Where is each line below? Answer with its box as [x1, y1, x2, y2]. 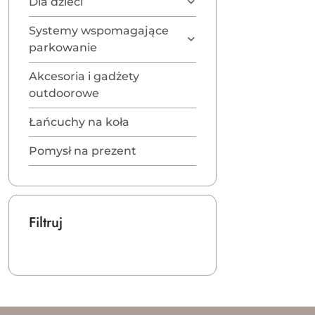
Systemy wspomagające [29, 24, 169, 37]
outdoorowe [29, 86, 99, 100]
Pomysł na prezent [29, 144, 136, 157]
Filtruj [29, 212, 63, 233]
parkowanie [29, 41, 97, 54]
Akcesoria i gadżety [29, 70, 139, 83]
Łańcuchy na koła [29, 115, 129, 129]
